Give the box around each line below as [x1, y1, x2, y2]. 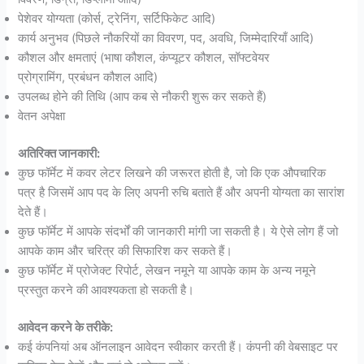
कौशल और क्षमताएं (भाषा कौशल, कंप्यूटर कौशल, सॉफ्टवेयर [18, 50, 271, 65]
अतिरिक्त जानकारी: [18, 145, 101, 161]
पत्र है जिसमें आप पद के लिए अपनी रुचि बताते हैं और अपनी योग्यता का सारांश [18, 184, 345, 200]
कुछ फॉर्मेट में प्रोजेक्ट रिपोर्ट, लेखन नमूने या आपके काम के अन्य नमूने [18, 262, 317, 278]
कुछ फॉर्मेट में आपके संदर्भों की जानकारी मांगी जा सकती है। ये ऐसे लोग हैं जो [18, 223, 339, 239]
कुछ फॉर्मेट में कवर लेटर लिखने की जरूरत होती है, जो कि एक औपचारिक [18, 165, 327, 180]
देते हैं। [18, 204, 49, 219]
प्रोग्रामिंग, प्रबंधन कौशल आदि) [18, 69, 158, 84]
